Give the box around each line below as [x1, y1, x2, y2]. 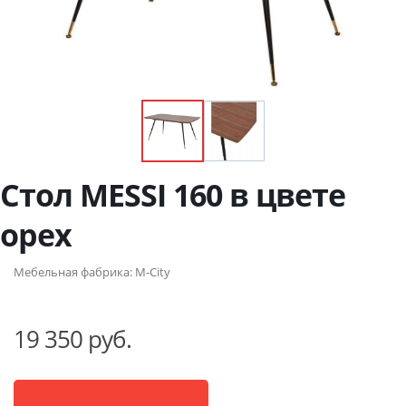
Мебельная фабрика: [14, 264, 135, 281]
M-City [135, 264, 170, 281]
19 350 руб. [14, 323, 131, 356]
